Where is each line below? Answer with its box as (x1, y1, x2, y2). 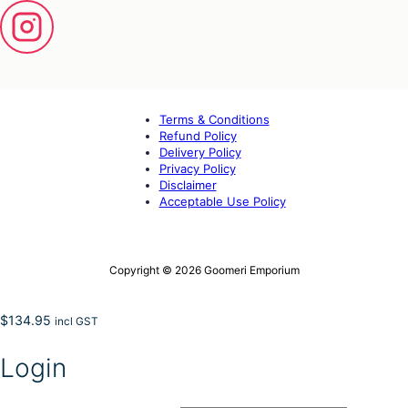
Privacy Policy (158, 161, 236, 177)
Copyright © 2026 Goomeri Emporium (108, 263, 300, 278)
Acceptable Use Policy (158, 194, 286, 209)
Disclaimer (158, 178, 217, 193)
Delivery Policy (158, 145, 241, 160)
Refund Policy (158, 128, 237, 144)
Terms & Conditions (158, 112, 270, 127)
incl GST (55, 315, 98, 329)
